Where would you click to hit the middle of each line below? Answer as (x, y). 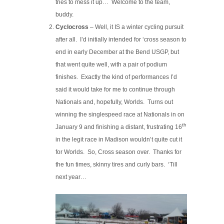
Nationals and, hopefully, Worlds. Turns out (114, 102)
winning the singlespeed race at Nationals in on (120, 114)
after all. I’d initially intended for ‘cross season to (121, 39)
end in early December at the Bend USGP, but (117, 52)
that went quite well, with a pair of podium (111, 64)
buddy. (65, 14)
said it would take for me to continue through (115, 89)
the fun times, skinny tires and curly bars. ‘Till (117, 164)
